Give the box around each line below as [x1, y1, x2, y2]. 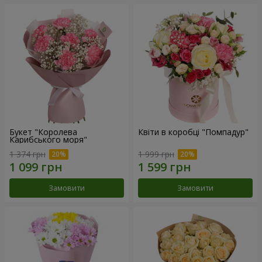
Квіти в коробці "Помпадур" [138, 126, 249, 137]
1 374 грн [9, 149, 46, 160]
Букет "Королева [9, 126, 77, 137]
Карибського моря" [9, 133, 87, 145]
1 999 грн [138, 149, 174, 160]
